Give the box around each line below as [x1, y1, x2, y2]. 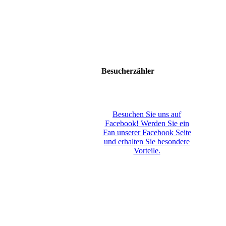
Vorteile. [133, 146, 160, 155]
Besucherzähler [101, 66, 154, 75]
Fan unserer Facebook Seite [102, 128, 191, 137]
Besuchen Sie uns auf [112, 109, 181, 119]
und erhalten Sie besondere [104, 137, 190, 146]
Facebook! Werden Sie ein [104, 119, 189, 128]
